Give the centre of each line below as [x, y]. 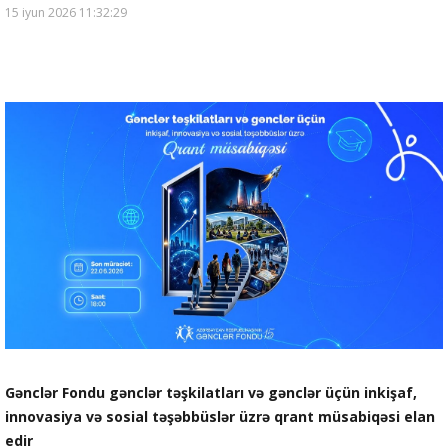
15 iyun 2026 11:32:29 [66, 13]
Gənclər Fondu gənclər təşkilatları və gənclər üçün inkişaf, [211, 392]
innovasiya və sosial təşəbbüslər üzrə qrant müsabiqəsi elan [220, 416]
